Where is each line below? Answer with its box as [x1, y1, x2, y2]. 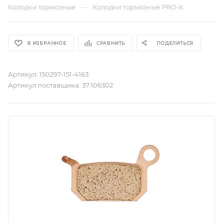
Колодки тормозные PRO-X [93, 3, 183, 11]
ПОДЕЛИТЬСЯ [157, 40, 194, 46]
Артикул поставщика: [8, 81, 81, 89]
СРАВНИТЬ [96, 40, 125, 46]
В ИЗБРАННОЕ [27, 40, 67, 46]
